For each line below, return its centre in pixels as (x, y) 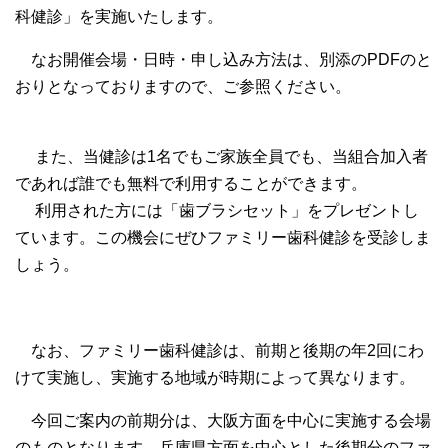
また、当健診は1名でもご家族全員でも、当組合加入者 (221, 156)
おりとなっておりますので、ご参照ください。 (183, 86)
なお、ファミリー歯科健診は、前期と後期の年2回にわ (219, 350)
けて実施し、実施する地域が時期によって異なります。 (215, 377)
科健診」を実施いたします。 (119, 16)
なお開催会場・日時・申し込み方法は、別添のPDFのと (223, 59)
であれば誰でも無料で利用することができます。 (191, 183)
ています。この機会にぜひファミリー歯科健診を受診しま (223, 237)
